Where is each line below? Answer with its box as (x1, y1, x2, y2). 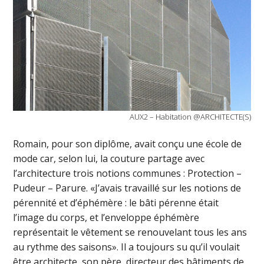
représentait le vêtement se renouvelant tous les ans (13, 225, 247, 239)
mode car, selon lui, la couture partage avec (13, 151, 205, 165)
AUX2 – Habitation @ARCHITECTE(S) (129, 111, 251, 122)
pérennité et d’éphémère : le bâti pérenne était (13, 196, 219, 209)
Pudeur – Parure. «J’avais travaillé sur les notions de (13, 181, 242, 194)
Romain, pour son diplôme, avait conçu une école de (13, 137, 242, 150)
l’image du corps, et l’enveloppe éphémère (13, 210, 200, 224)
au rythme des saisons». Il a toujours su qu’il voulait (13, 240, 240, 253)
